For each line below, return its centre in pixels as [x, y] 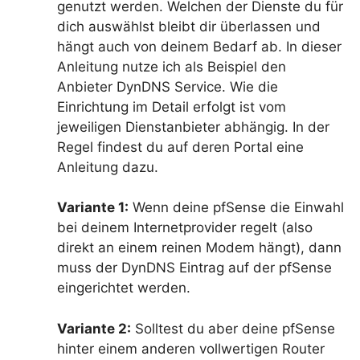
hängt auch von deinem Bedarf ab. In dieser [199, 47]
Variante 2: [94, 328]
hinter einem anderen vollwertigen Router [191, 348]
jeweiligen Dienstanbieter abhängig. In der [193, 127]
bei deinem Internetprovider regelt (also [185, 228]
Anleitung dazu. [108, 168]
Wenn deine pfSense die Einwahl [236, 208]
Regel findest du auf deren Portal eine [180, 147]
